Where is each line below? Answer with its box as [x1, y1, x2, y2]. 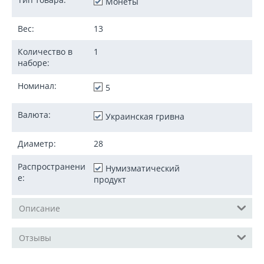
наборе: [18, 57, 49, 68]
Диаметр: [18, 138, 56, 149]
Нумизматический [105, 163, 180, 174]
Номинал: [18, 80, 57, 91]
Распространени [18, 161, 85, 172]
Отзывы [19, 232, 51, 243]
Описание [19, 203, 60, 214]
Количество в [18, 46, 72, 57]
